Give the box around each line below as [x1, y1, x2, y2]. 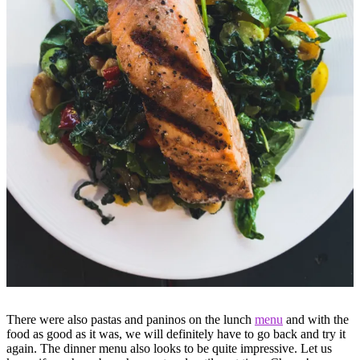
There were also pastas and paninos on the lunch [6, 313, 255, 327]
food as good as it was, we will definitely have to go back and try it [6, 327, 346, 342]
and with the [283, 313, 349, 327]
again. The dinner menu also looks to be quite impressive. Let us [6, 342, 332, 356]
